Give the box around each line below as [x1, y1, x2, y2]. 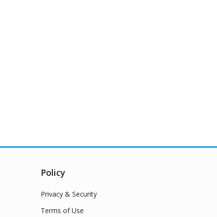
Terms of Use [40, 205, 84, 215]
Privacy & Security [40, 189, 97, 199]
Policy [40, 166, 65, 178]
